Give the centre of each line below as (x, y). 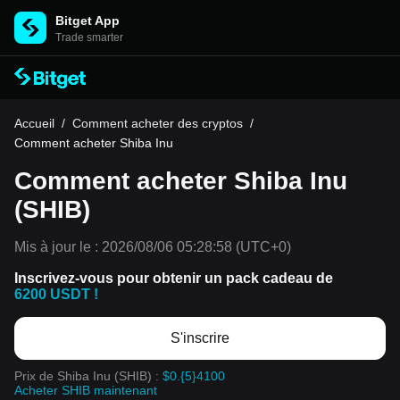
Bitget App (87, 21)
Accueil (34, 123)
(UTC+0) (262, 247)
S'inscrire (200, 338)
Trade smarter (89, 37)
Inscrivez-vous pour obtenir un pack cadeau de (174, 278)
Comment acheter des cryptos (158, 123)
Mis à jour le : (56, 247)
